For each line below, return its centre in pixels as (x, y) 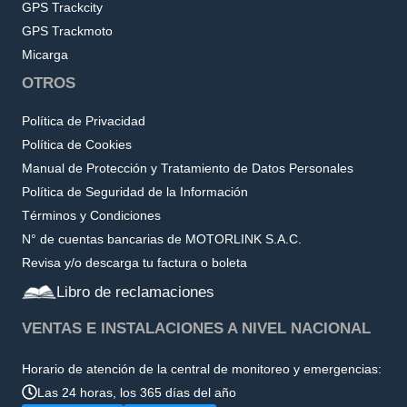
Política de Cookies (77, 144)
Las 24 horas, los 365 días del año (137, 392)
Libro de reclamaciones (136, 292)
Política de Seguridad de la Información (135, 191)
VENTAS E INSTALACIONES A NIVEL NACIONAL (196, 328)
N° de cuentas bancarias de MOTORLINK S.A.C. (162, 238)
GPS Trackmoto (67, 30)
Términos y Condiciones (91, 215)
